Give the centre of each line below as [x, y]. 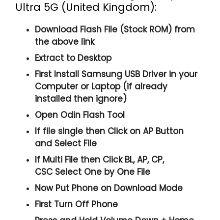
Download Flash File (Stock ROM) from [115, 29]
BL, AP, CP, [145, 159]
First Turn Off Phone [77, 204]
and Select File [66, 143]
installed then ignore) [81, 98]
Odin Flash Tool [93, 115]
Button [169, 131]
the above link [65, 41]
